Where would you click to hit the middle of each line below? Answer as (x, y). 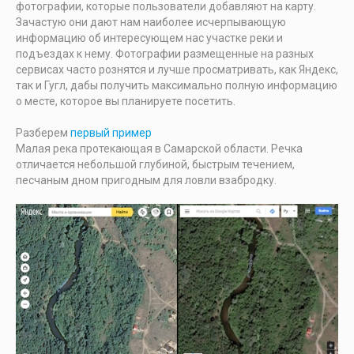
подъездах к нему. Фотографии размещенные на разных (165, 54)
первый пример (111, 133)
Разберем (43, 133)
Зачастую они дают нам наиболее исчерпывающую (151, 22)
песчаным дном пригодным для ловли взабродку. (146, 180)
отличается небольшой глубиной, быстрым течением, (155, 164)
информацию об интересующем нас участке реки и (149, 38)
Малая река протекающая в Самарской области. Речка (159, 149)
